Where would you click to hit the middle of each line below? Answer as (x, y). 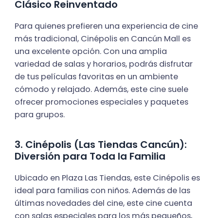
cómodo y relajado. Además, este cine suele (101, 89)
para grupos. (40, 114)
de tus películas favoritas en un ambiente (96, 76)
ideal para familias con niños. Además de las (102, 190)
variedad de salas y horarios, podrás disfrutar (104, 64)
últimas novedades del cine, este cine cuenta (103, 203)
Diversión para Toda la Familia (90, 156)
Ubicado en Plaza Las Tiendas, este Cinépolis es (107, 178)
